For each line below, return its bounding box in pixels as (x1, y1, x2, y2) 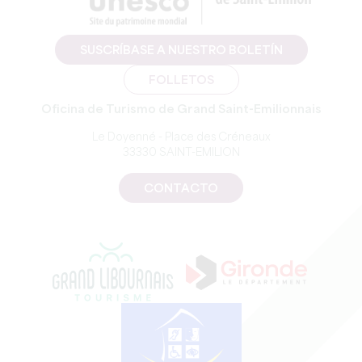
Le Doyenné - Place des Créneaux (91, 133, 271, 143)
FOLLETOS (148, 75, 214, 86)
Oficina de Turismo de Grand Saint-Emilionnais (40, 104, 322, 116)
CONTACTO (144, 183, 218, 195)
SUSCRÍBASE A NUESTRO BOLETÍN (79, 45, 283, 57)
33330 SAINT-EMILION (122, 148, 240, 158)
